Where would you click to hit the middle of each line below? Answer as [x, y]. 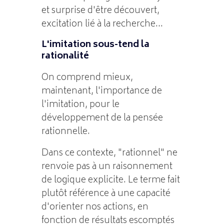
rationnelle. [65, 132]
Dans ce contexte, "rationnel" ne [109, 153]
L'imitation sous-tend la [95, 45]
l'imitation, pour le [80, 105]
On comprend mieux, [87, 78]
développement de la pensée [102, 118]
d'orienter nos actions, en [95, 207]
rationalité [65, 56]
